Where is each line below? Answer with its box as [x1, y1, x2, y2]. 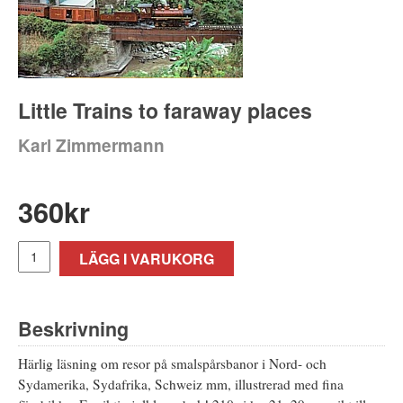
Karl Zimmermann [18, 132, 165, 157]
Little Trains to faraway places [18, 94, 312, 125]
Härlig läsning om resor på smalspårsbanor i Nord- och [18, 354, 327, 372]
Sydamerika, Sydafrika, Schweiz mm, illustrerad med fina [18, 374, 344, 393]
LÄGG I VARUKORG [79, 247, 214, 269]
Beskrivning [18, 314, 129, 343]
